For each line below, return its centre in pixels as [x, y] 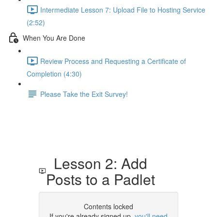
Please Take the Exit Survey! [84, 94]
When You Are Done [54, 38]
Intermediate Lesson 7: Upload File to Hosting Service [123, 9]
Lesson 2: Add [96, 163]
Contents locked [108, 206]
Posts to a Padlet [100, 179]
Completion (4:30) [54, 74]
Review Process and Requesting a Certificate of [113, 61]
